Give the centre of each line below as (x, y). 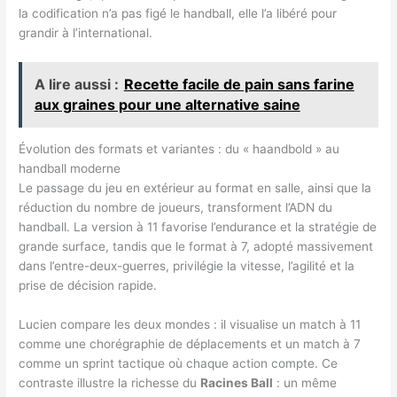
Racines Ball (237, 383)
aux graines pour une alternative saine (167, 104)
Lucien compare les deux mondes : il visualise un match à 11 (190, 325)
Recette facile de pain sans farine (239, 84)
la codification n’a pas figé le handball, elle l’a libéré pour (178, 14)
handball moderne (70, 169)
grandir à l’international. (86, 33)
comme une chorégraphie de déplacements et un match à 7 (190, 344)
